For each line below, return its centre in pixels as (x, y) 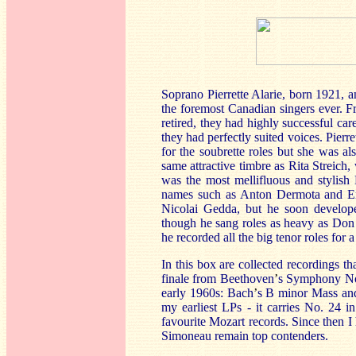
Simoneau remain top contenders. (245, 336)
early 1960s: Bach (207, 293)
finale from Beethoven (218, 279)
